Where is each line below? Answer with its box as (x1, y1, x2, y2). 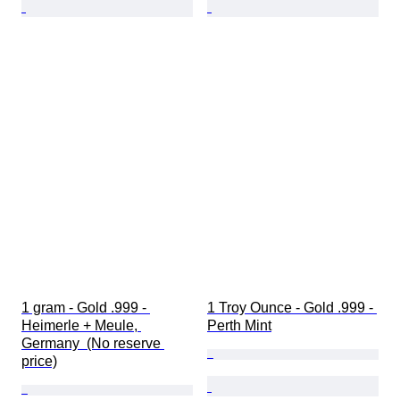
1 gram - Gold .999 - (21, 300, 150, 316)
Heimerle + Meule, (21, 318, 141, 334)
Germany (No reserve (21, 336, 164, 352)
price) (21, 354, 57, 370)
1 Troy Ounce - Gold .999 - (207, 300, 377, 316)
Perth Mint (207, 318, 271, 334)
